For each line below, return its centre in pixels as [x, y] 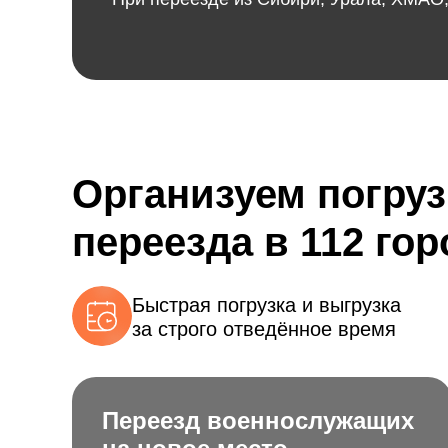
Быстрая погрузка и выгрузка [266, 304]
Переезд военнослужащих [258, 420]
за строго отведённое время [264, 328]
